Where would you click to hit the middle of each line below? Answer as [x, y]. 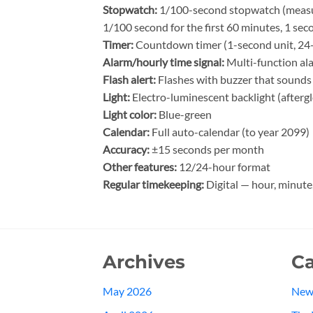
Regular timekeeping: [153, 184]
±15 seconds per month [207, 150]
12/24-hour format [224, 167]
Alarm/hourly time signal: [163, 62]
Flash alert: [129, 80]
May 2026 [127, 291]
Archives [144, 262]
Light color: [130, 115]
